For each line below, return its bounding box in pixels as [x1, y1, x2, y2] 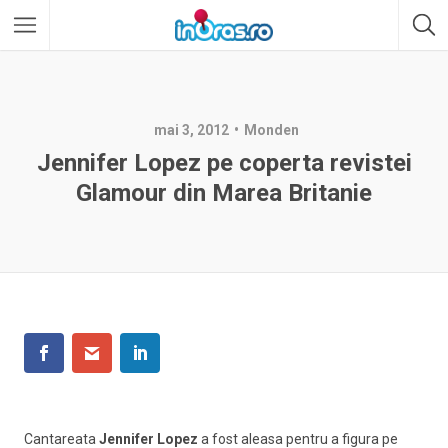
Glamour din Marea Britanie [76, 179, 372, 207]
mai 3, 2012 [154, 122, 229, 138]
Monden [244, 122, 299, 138]
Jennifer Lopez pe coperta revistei [36, 149, 412, 177]
